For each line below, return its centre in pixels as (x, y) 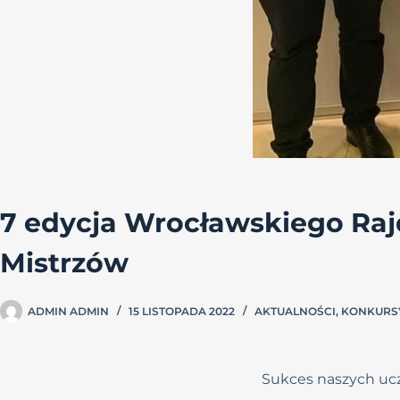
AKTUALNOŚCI (295, 311)
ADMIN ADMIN (68, 311)
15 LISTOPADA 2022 (182, 311)
